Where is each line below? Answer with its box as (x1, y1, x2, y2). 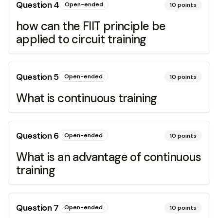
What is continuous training (16, 91, 157, 106)
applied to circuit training (16, 32, 146, 47)
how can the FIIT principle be (16, 18, 166, 34)
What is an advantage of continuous (16, 149, 201, 164)
